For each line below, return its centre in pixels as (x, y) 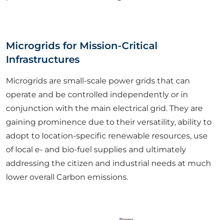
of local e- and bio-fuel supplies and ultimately (96, 150)
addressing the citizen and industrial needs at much (109, 163)
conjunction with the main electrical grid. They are (104, 108)
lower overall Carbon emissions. (67, 177)
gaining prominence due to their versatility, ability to (109, 122)
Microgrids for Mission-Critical (82, 46)
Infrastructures (43, 59)
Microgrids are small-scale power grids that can (98, 81)
